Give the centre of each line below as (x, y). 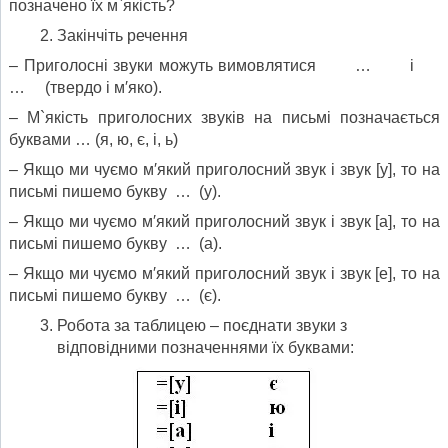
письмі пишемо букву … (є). (115, 295)
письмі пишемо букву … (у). (115, 191)
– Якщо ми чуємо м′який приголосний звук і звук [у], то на (224, 169)
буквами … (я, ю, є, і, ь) (93, 139)
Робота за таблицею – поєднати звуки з (202, 325)
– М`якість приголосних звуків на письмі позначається (224, 117)
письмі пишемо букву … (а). (115, 243)
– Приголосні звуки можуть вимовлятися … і (224, 65)
